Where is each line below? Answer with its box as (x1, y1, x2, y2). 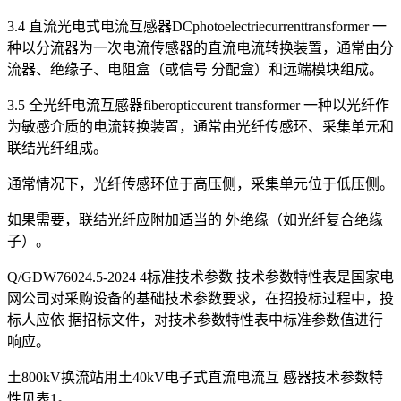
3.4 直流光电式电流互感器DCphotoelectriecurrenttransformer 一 (7, 19, 387, 35)
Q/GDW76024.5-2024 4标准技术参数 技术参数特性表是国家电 (7, 269, 394, 286)
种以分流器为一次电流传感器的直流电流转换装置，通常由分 (7, 40, 394, 56)
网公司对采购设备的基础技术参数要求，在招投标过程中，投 (7, 291, 394, 307)
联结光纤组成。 (7, 141, 107, 157)
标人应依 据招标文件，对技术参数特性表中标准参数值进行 (7, 312, 383, 328)
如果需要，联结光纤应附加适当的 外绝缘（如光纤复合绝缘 (7, 212, 383, 228)
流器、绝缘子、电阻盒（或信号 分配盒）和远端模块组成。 (7, 62, 383, 78)
